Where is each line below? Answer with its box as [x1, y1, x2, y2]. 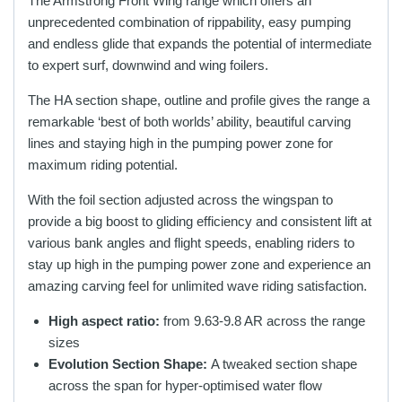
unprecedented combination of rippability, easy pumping [28, 14, 351, 31]
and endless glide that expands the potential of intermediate [28, 36, 371, 52]
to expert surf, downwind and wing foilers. [28, 57, 268, 74]
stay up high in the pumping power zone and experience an [28, 257, 371, 273]
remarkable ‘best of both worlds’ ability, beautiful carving [28, 114, 351, 130]
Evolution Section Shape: [48, 356, 211, 372]
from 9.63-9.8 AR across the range [159, 313, 365, 329]
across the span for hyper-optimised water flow [48, 378, 322, 394]
